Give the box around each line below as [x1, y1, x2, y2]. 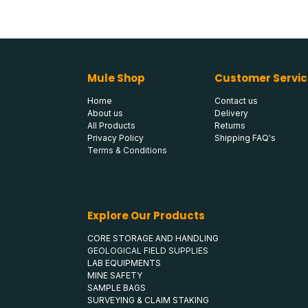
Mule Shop [87, 71, 145, 86]
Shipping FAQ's [214, 133, 276, 144]
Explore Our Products [87, 208, 205, 223]
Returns [214, 120, 245, 131]
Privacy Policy [87, 133, 144, 144]
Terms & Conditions [87, 145, 167, 156]
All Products [87, 120, 135, 131]
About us [87, 108, 123, 119]
